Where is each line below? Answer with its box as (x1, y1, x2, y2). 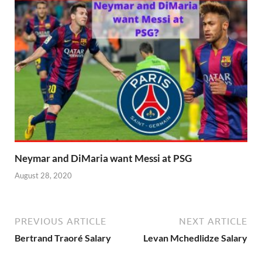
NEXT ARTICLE (179, 215, 247, 226)
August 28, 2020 (15, 170, 72, 180)
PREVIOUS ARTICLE (15, 215, 106, 226)
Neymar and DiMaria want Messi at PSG (15, 152, 192, 165)
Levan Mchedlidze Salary (143, 232, 247, 243)
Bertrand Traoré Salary (15, 232, 111, 243)
